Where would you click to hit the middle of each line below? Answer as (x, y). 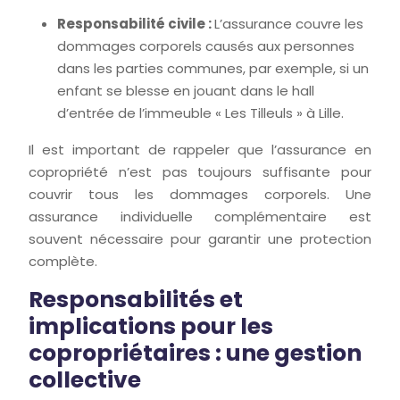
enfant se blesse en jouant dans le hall (186, 91)
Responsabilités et (136, 300)
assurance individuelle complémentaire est (200, 217)
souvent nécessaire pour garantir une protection (200, 239)
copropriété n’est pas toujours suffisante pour (200, 172)
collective (85, 380)
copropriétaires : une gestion (195, 353)
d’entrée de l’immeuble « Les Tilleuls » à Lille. (200, 113)
